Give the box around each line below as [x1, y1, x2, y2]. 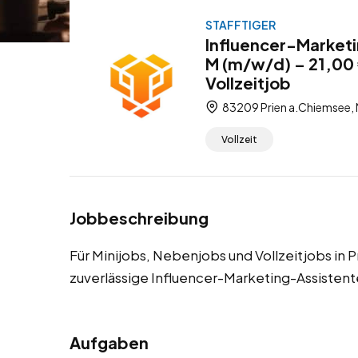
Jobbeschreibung [70, 208, 209, 229]
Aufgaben [70, 332, 149, 353]
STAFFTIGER [205, 18, 276, 32]
